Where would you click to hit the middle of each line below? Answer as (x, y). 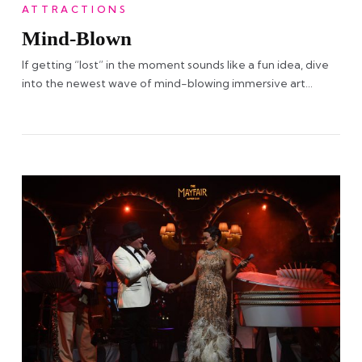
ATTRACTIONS (75, 9)
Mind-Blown (76, 38)
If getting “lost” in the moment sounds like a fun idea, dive (175, 64)
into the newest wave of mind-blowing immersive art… (167, 83)
